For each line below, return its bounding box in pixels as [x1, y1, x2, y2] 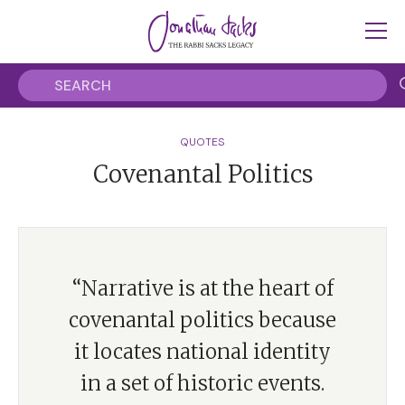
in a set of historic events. [80, 371, 325, 396]
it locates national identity [74, 339, 331, 364]
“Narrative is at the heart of [71, 276, 334, 301]
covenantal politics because [69, 307, 336, 333]
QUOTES [180, 135, 225, 149]
